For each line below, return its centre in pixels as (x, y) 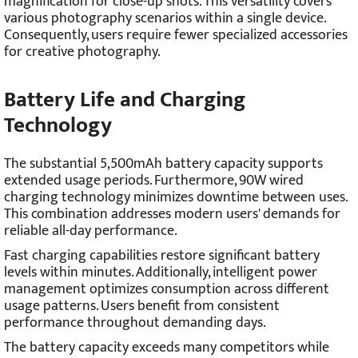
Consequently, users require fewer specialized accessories (176, 36)
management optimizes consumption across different (167, 290)
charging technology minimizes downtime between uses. (175, 198)
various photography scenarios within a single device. (165, 19)
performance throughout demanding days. (135, 323)
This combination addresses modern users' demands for (172, 215)
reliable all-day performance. (91, 231)
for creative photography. (82, 52)
